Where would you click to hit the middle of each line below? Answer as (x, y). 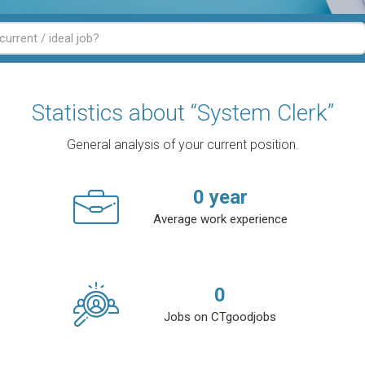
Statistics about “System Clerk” (182, 113)
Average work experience (220, 219)
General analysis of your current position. (182, 145)
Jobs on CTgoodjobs (220, 317)
